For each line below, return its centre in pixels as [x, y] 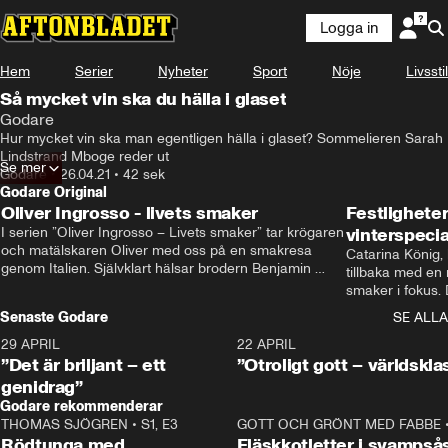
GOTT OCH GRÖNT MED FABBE [338, 424]
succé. [366, 326]
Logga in [349, 28]
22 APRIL [266, 344]
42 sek [144, 174]
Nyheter [183, 71]
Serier [94, 71]
